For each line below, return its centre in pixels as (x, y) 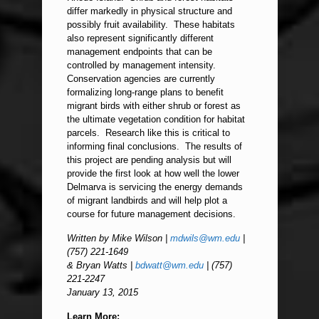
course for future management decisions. (152, 214)
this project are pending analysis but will (150, 160)
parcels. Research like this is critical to (149, 133)
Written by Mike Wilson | (119, 239)
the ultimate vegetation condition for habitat (156, 120)
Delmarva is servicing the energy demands (155, 187)
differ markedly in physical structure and (150, 11)
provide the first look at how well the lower (153, 174)
